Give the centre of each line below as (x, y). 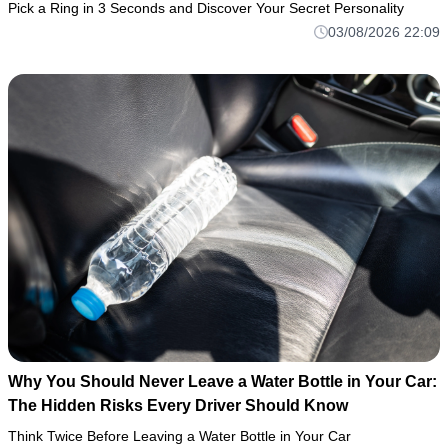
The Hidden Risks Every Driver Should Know (178, 406)
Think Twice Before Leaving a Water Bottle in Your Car (179, 436)
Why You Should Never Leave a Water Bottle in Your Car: (222, 382)
